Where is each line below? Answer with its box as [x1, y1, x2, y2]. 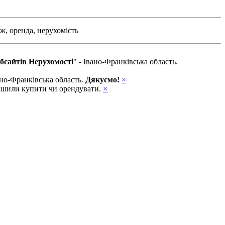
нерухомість [37, 26, 78, 35]
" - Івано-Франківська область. [73, 57, 178, 66]
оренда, [10, 26, 35, 35]
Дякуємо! [85, 75, 120, 84]
